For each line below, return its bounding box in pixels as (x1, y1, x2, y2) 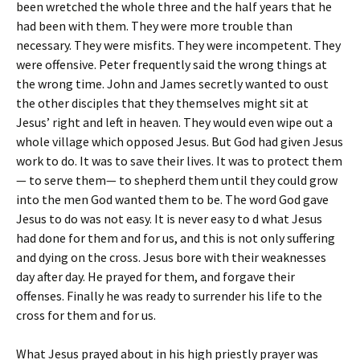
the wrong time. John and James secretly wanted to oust (16, 76, 329, 92)
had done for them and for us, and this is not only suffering (16, 230, 335, 246)
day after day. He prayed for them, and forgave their (16, 268, 295, 284)
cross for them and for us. (16, 307, 156, 323)
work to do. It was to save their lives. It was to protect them (16, 153, 342, 169)
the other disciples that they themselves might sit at (16, 95, 309, 111)
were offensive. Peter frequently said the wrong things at (16, 56, 327, 72)
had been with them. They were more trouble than (16, 18, 292, 34)
